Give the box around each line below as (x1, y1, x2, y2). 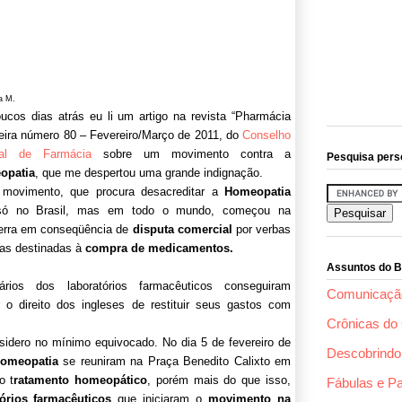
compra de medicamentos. (85, 240, 233, 255)
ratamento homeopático (13, 372, 148, 387)
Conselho (242, 127, 291, 142)
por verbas (232, 222, 292, 236)
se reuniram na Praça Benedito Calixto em (57, 354, 292, 368)
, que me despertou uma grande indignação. (35, 165, 263, 179)
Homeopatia (224, 184, 291, 198)
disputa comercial (132, 222, 232, 236)
